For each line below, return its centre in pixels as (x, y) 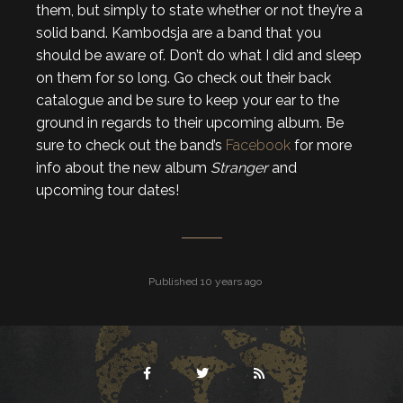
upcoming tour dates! (107, 190)
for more (321, 145)
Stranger (239, 167)
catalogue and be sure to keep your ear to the (188, 100)
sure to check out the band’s (131, 145)
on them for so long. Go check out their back (184, 77)
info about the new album (123, 167)
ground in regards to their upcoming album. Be (190, 122)
